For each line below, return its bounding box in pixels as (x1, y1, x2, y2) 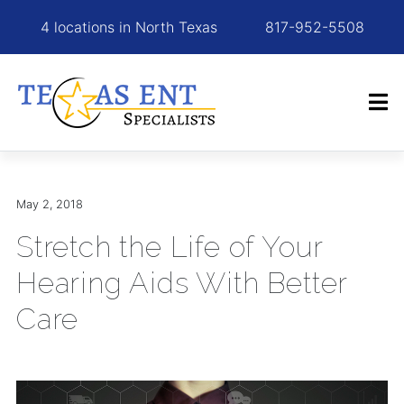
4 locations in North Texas (40, 18, 217, 36)
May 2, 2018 (16, 197, 83, 211)
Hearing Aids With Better (16, 266, 348, 299)
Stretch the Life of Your (16, 230, 324, 263)
